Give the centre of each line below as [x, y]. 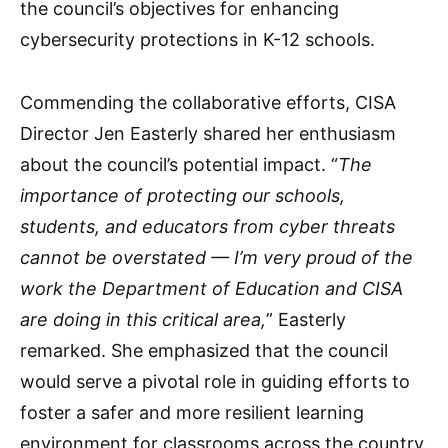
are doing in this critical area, [143, 319]
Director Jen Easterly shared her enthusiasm [208, 133]
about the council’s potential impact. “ [179, 164]
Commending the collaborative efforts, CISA [208, 102]
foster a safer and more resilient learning [192, 412]
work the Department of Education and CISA [211, 288]
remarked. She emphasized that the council [204, 350]
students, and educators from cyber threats [207, 226]
